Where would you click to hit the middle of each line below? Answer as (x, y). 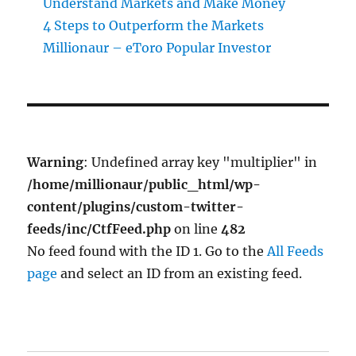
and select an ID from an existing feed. (180, 273)
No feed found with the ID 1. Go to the (147, 251)
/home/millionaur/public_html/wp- (144, 184)
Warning (56, 162)
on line (196, 229)
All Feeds (296, 251)
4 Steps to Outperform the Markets (154, 25)
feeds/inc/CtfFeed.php (99, 229)
